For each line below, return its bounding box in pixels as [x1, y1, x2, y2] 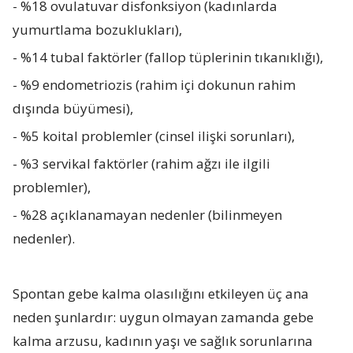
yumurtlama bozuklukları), [13, 20, 183, 39]
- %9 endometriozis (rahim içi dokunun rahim [13, 75, 296, 94]
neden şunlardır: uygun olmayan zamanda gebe [13, 307, 314, 326]
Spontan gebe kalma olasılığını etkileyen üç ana [13, 284, 310, 303]
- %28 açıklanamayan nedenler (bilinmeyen [13, 205, 283, 224]
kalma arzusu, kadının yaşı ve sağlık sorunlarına [13, 331, 314, 350]
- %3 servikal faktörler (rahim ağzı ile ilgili [13, 154, 271, 173]
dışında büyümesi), [13, 98, 134, 117]
